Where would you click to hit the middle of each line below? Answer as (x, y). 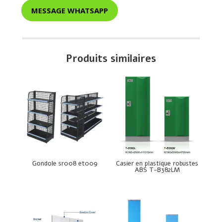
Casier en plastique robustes (157, 163)
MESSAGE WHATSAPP (69, 10)
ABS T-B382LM (157, 170)
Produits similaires (111, 59)
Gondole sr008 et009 (65, 163)
